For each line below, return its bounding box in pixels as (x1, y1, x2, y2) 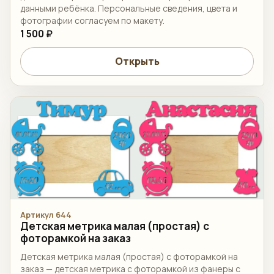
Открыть (114, 54, 160, 68)
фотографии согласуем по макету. (20, 15, 165, 27)
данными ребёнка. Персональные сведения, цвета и (20, 2, 237, 15)
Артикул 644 (20, 209, 72, 220)
